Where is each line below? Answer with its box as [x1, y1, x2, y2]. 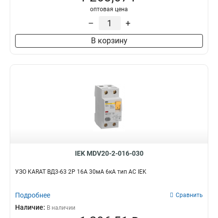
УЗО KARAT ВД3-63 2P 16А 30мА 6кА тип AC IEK [15, 168, 146, 175]
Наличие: [15, 203, 47, 211]
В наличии [47, 204, 75, 211]
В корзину [91, 36, 127, 45]
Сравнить [176, 192, 203, 199]
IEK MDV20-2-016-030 [74, 149, 144, 157]
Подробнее [15, 191, 50, 199]
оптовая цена [90, 6, 128, 13]
